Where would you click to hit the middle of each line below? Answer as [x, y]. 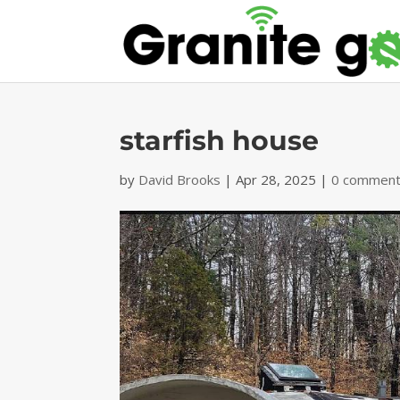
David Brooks [180, 179]
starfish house [220, 141]
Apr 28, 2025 [276, 179]
